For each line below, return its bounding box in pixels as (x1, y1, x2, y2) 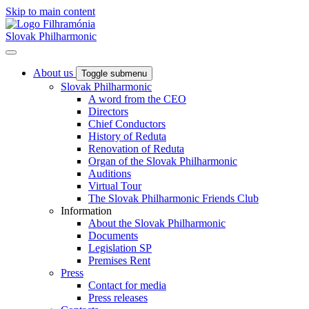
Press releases (88, 292, 148, 303)
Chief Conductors (88, 118, 166, 130)
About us (33, 67, 76, 79)
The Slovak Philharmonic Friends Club (88, 192, 259, 204)
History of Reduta (88, 130, 166, 142)
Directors (88, 106, 128, 117)
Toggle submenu (81, 68, 147, 79)
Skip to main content (6, 6, 95, 17)
